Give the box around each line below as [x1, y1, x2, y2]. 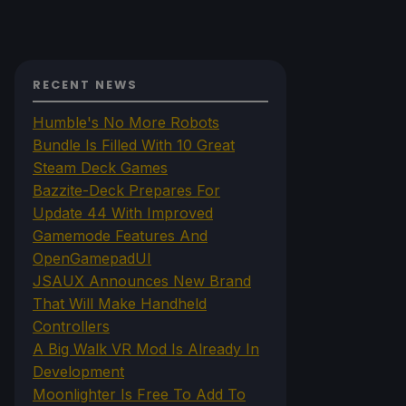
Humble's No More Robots [33, 112, 219, 131]
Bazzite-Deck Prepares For [33, 180, 220, 199]
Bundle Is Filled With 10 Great [33, 135, 235, 154]
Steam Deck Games [33, 158, 168, 177]
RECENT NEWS [33, 76, 138, 92]
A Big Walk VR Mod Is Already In [33, 339, 259, 358]
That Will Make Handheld [33, 294, 207, 313]
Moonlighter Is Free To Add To [33, 384, 246, 403]
